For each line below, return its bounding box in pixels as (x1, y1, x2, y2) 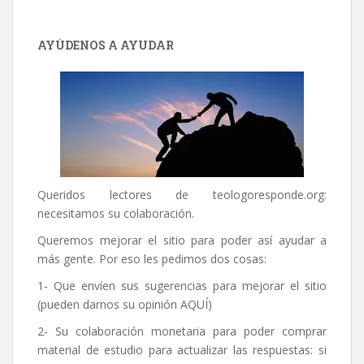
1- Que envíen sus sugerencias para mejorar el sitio (37, 278, 327, 294)
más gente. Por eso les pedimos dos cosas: (37, 251, 266, 267)
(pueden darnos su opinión (37, 297, 180, 313)
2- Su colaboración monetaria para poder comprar (37, 323, 327, 340)
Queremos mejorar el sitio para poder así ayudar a (37, 232, 327, 249)
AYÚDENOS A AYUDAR (37, 37, 174, 54)
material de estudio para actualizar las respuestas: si (37, 342, 327, 358)
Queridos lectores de (37, 187, 213, 203)
